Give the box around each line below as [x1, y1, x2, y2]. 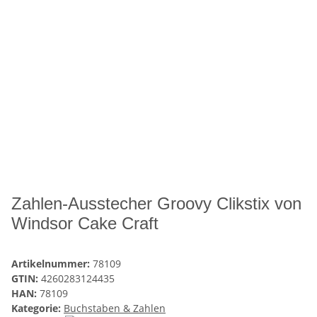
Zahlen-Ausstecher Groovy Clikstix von [11, 194, 301, 214]
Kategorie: [11, 301, 64, 316]
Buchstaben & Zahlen [64, 301, 166, 316]
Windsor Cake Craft [11, 214, 158, 234]
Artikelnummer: [11, 257, 93, 271]
